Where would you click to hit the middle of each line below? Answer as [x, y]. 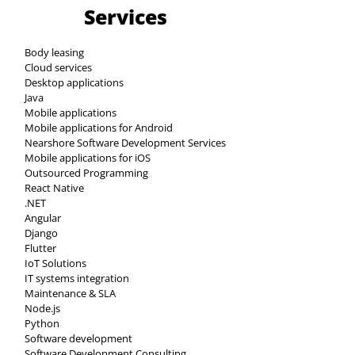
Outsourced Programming [86, 172]
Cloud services [58, 67]
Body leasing [54, 52]
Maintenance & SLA [70, 293]
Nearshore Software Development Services [125, 142]
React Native [54, 187]
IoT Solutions [55, 263]
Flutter [40, 248]
